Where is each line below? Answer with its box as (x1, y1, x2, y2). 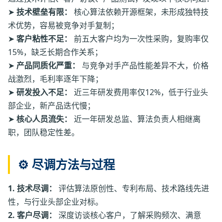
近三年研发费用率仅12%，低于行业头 (72, 87, 208, 98)
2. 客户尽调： (8, 210, 56, 221)
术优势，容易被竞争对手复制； (8, 20, 119, 31)
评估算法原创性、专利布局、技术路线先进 (56, 183, 209, 194)
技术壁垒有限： (16, 6, 72, 18)
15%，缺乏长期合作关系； (8, 47, 103, 58)
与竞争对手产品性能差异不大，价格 (80, 60, 209, 71)
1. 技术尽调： (8, 183, 56, 194)
